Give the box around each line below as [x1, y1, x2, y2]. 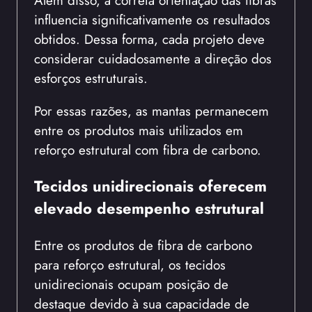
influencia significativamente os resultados [34, 9, 270, 29]
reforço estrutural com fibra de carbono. [34, 139, 261, 159]
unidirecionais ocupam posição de [34, 274, 228, 294]
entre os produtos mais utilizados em [34, 120, 243, 140]
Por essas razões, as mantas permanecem [34, 100, 269, 120]
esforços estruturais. [34, 68, 148, 88]
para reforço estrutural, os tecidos [34, 254, 226, 274]
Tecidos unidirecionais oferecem [34, 175, 267, 198]
